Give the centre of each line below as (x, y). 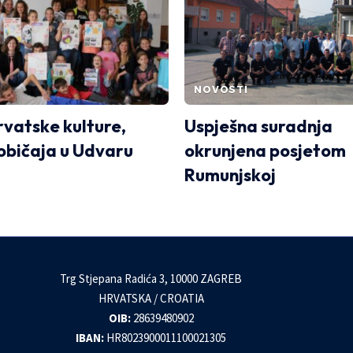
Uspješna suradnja (258, 126)
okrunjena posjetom (265, 150)
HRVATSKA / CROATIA (151, 298)
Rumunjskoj (230, 175)
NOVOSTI (221, 89)
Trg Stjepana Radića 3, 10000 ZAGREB (151, 278)
